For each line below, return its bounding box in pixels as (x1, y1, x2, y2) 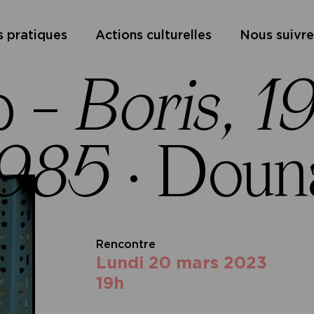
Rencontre (95, 238, 156, 251)
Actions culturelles (95, 27, 212, 42)
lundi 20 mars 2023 (106, 252, 267, 273)
